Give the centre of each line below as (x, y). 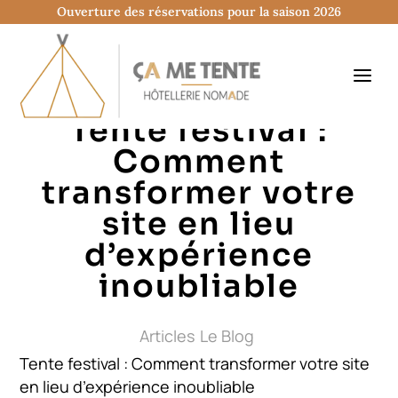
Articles (167, 336)
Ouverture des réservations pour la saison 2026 (199, 12)
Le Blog (227, 336)
